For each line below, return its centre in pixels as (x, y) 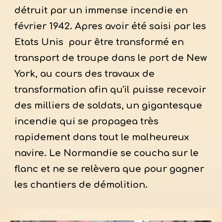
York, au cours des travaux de (85, 74)
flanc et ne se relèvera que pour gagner (110, 169)
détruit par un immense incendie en (101, 11)
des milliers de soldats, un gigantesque (109, 106)
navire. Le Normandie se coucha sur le (107, 153)
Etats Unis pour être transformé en (99, 42)
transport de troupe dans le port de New (111, 58)
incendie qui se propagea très (87, 122)
